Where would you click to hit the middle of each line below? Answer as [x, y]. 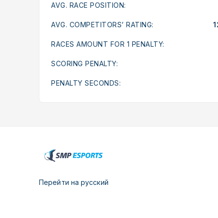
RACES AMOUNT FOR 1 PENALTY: [108, 44]
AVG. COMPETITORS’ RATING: [102, 24]
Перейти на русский [74, 182]
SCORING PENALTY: [84, 63]
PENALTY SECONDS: [86, 83]
